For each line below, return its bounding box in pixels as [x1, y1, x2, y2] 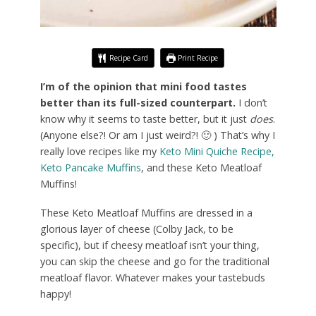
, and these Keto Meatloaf [140, 160, 262, 174]
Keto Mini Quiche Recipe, [159, 144, 274, 158]
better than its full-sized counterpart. [39, 95, 236, 109]
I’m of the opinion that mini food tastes [39, 79, 247, 93]
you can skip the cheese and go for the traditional [39, 254, 269, 268]
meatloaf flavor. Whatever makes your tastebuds [39, 270, 265, 284]
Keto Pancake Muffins [39, 160, 141, 174]
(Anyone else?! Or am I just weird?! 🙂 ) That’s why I [39, 128, 275, 142]
